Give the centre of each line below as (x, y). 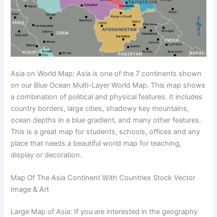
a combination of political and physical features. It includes (107, 97)
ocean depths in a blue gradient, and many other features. (106, 120)
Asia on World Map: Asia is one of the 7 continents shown (106, 74)
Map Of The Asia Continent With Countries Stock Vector (103, 178)
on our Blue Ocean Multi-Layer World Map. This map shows (108, 85)
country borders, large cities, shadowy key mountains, (100, 109)
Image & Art (30, 190)
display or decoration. (46, 155)
